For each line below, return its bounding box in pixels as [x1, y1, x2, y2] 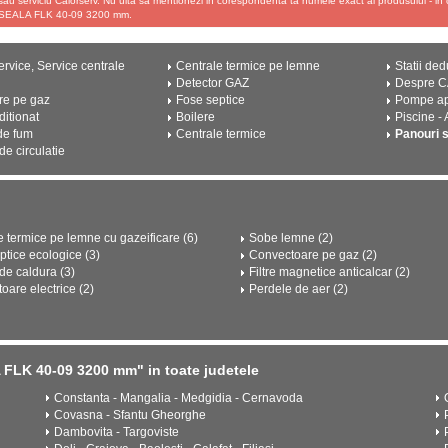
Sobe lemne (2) [249, 231, 333, 245]
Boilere [175, 110, 215, 124]
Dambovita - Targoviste [54, 425, 179, 439]
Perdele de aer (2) [249, 282, 348, 296]
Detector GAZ [175, 76, 249, 90]
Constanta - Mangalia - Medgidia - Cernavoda [54, 391, 303, 405]
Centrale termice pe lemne [175, 59, 320, 73]
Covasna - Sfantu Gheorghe [54, 408, 206, 422]
